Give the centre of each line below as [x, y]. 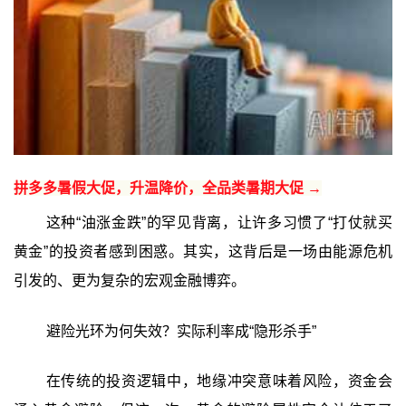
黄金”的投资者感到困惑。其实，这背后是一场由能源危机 [203, 251]
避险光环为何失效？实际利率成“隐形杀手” [181, 331]
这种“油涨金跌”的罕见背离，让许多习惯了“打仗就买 [219, 222]
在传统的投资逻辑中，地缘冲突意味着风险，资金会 [219, 382]
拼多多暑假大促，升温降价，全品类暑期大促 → [167, 188]
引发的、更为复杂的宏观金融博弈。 [129, 280]
